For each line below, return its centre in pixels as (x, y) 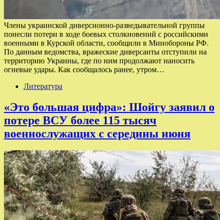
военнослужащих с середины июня (97, 133)
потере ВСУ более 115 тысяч (80, 120)
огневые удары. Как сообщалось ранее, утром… (84, 69)
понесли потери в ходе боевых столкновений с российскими (106, 34)
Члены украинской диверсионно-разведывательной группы (104, 25)
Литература (43, 86)
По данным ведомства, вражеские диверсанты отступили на (105, 52)
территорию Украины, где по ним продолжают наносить (99, 60)
